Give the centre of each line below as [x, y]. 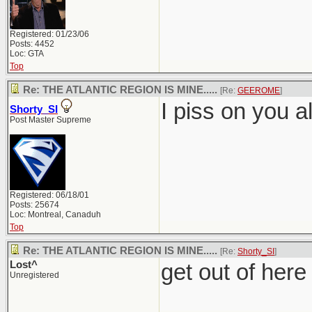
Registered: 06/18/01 [49, 195]
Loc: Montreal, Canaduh [55, 214]
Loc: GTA [27, 54]
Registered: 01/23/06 [49, 34]
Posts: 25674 [34, 205]
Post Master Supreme [50, 120]
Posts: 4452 [32, 44]
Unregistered [34, 275]
